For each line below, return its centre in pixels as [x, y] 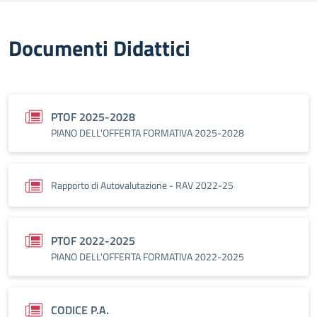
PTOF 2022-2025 [93, 241]
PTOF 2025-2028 [93, 117]
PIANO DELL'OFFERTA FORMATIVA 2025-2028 [148, 133]
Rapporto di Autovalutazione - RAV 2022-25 [142, 185]
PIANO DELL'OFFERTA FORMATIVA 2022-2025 [148, 257]
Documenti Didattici [99, 48]
